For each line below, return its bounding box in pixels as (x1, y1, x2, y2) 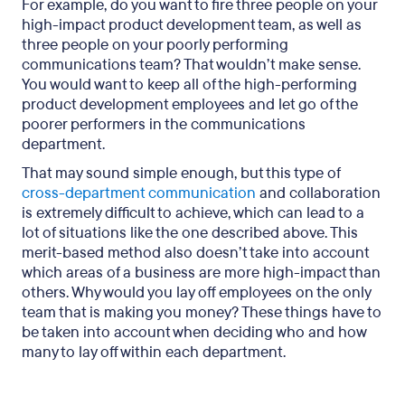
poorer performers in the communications (22, 114, 306, 135)
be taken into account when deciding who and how (22, 322, 366, 343)
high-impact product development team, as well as (22, 14, 362, 35)
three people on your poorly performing (22, 34, 288, 55)
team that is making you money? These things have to (22, 302, 381, 323)
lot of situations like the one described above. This (22, 222, 358, 243)
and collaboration (256, 183, 381, 203)
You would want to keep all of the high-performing (22, 74, 357, 95)
